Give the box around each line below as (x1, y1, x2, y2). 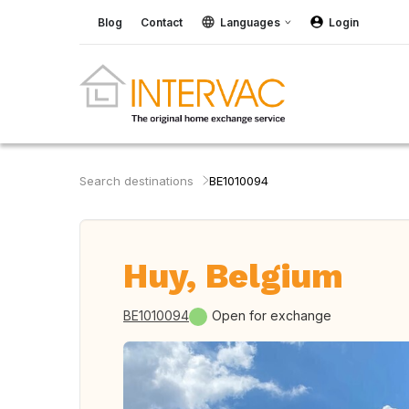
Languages (220, 15, 280, 29)
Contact (141, 15, 183, 29)
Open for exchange (212, 308, 331, 323)
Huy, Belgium (123, 257, 343, 296)
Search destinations (79, 173, 194, 188)
